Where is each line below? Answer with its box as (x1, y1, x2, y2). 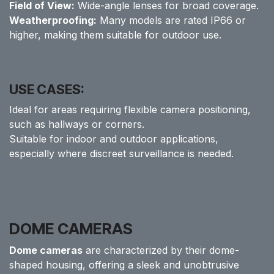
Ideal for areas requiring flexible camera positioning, (9, 103, 251, 116)
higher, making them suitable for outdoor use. (9, 29, 221, 41)
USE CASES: (9, 81, 84, 97)
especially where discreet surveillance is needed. (9, 147, 234, 160)
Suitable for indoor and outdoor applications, (9, 133, 218, 145)
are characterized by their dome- (83, 244, 239, 256)
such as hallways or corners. (9, 118, 144, 130)
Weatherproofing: (9, 14, 97, 26)
